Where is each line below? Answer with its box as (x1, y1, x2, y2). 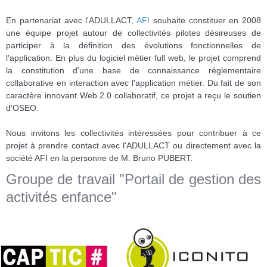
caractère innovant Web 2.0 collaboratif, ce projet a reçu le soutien (6, 90, 261, 100)
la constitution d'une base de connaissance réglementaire (6, 65, 261, 75)
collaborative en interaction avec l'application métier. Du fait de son (6, 77, 261, 88)
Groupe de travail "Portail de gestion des (6, 170, 261, 187)
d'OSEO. (6, 103, 39, 113)
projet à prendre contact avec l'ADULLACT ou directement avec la (6, 140, 261, 150)
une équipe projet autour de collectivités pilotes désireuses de (6, 27, 261, 38)
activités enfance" (6, 188, 117, 205)
